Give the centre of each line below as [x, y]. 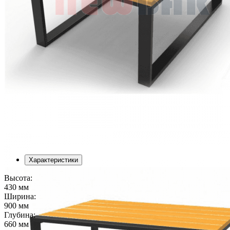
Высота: [18, 178]
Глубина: [20, 215]
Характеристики [53, 160]
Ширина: [20, 197]
